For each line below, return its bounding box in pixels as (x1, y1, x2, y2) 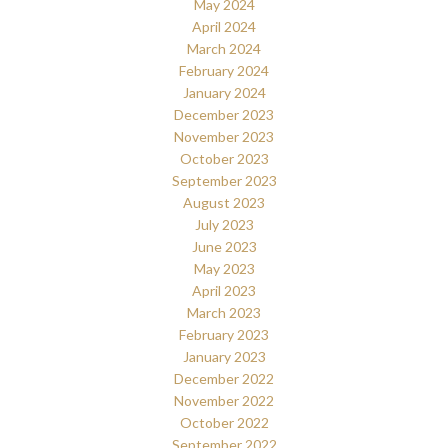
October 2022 (179, 413, 269, 431)
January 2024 (182, 83, 266, 101)
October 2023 (179, 149, 269, 167)
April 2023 (192, 281, 256, 299)
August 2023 (183, 193, 265, 211)
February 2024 (179, 61, 269, 79)
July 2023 (194, 215, 254, 233)
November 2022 (174, 391, 274, 409)
